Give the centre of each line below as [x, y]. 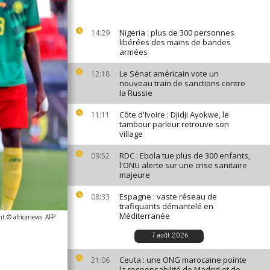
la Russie [136, 93]
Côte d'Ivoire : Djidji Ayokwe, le [174, 115]
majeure [135, 175]
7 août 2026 [170, 236]
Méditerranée [145, 216]
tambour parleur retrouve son [174, 124]
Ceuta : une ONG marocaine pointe [183, 260]
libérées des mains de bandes [175, 42]
